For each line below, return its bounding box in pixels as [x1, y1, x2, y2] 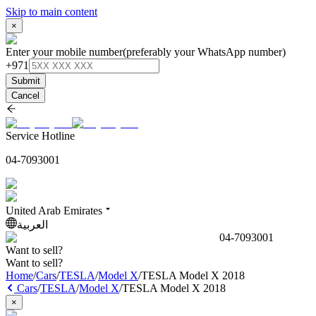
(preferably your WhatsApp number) [123, 46, 286, 58]
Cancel [11, 90, 39, 101]
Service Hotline [6, 130, 75, 142]
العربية [17, 219, 48, 231]
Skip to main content [6, 6, 97, 18]
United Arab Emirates [6, 205, 102, 217]
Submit [11, 75, 40, 86]
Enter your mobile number [6, 46, 123, 58]
